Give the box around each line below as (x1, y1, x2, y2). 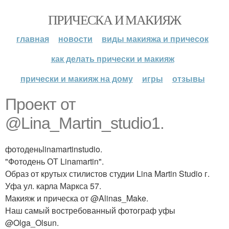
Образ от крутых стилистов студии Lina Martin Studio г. (5, 168, 210, 179)
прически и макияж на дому (20, 73, 133, 84)
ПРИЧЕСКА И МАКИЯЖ (48, 11, 181, 28)
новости (58, 33, 93, 44)
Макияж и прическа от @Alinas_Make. (5, 192, 148, 204)
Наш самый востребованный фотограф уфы (5, 204, 175, 216)
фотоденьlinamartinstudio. (5, 143, 102, 155)
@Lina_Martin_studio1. (5, 114, 164, 132)
